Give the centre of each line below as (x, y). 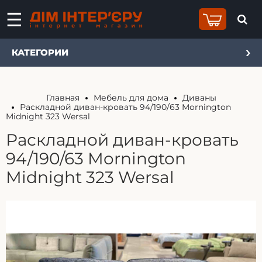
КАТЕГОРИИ (40, 52)
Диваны (199, 98)
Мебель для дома (131, 98)
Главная (63, 98)
